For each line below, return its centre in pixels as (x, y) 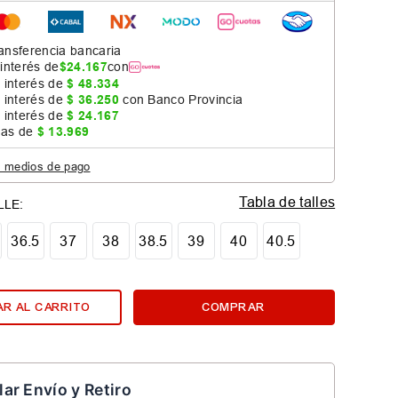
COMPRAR (234, 307)
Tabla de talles (287, 202)
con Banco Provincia (181, 100)
